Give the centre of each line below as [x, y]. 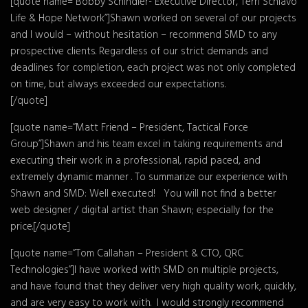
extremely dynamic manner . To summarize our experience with [149, 177]
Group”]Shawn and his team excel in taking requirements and [146, 144]
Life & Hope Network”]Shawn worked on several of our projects [153, 19]
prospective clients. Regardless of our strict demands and [139, 52]
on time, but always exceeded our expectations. [118, 85]
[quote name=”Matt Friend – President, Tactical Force [129, 128]
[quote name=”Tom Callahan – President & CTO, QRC [127, 254]
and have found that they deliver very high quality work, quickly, [153, 287]
